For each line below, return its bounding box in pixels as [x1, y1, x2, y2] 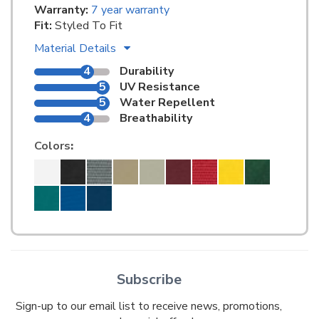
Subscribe [116, 270, 182, 290]
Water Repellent [119, 95, 215, 111]
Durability [119, 63, 174, 80]
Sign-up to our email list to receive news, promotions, [16, 298, 282, 315]
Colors [34, 138, 70, 155]
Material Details [34, 41, 119, 57]
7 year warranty [91, 2, 169, 19]
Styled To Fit [52, 18, 122, 34]
